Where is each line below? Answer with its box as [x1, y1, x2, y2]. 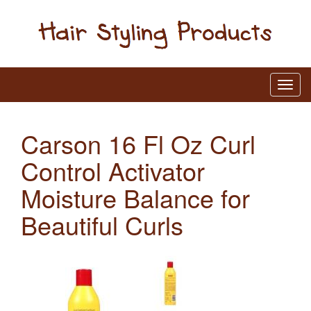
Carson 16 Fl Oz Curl [21, 125, 255, 161]
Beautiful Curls [21, 206, 183, 242]
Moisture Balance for [21, 179, 250, 215]
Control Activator [21, 152, 205, 188]
